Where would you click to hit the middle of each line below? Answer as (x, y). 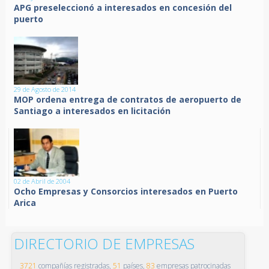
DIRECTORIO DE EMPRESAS (104, 243)
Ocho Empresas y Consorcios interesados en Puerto (126, 191)
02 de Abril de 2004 (42, 181)
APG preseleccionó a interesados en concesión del (123, 7)
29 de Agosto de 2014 (45, 89)
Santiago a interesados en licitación (92, 110)
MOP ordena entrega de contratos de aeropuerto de (128, 99)
